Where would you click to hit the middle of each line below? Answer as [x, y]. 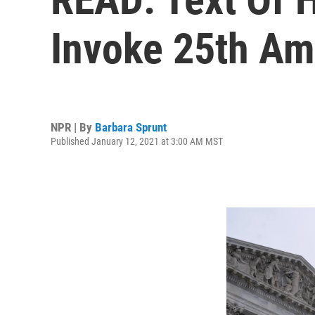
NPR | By [73, 127]
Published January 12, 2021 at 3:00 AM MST [137, 141]
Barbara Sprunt [131, 127]
